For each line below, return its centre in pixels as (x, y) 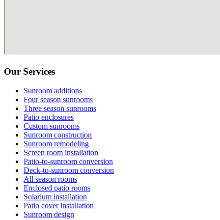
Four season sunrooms (58, 99)
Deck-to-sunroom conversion (69, 170)
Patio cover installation (59, 205)
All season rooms (50, 179)
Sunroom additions (53, 90)
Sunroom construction (58, 135)
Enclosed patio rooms (57, 188)
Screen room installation (61, 152)
